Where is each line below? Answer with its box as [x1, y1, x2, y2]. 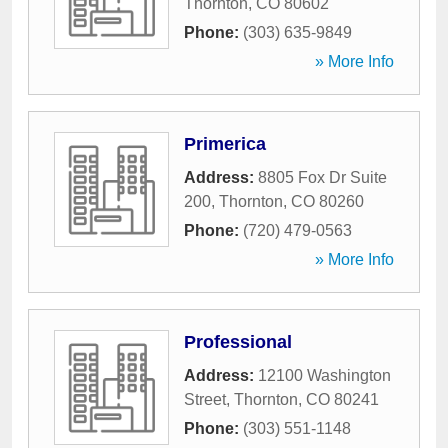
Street [184, 391, 226, 408]
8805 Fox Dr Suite [258, 169, 387, 186]
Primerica [184, 134, 266, 154]
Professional [184, 332, 292, 352]
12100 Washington [258, 367, 391, 384]
